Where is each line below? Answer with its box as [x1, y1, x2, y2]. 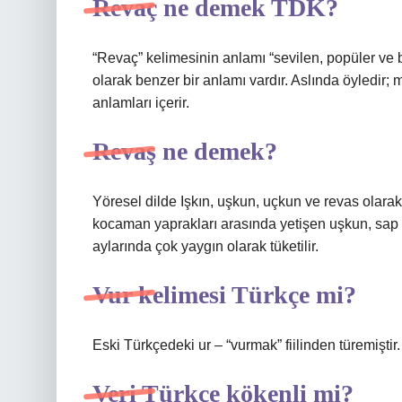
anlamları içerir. [92, 95, 189, 110]
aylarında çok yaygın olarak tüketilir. [92, 239, 319, 254]
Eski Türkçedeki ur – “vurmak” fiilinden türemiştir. [92, 337, 400, 353]
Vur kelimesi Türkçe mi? [92, 281, 356, 309]
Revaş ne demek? [92, 137, 277, 165]
